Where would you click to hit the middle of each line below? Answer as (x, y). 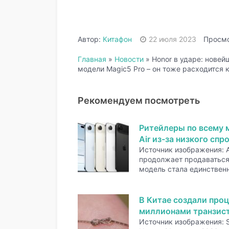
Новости (129, 59)
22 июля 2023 (173, 39)
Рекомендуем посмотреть (139, 100)
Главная (92, 59)
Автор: (90, 39)
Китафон (117, 39)
